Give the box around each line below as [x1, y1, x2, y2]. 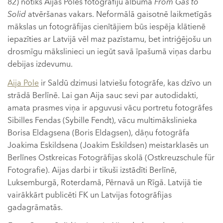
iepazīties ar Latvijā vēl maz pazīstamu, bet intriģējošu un [7, 34, 212, 45]
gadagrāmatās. [7, 202, 63, 213]
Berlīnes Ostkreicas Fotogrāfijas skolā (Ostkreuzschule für [7, 152, 215, 163]
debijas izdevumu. [7, 59, 73, 70]
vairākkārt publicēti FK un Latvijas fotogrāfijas [7, 189, 172, 201]
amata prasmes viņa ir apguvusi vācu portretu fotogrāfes [7, 102, 213, 113]
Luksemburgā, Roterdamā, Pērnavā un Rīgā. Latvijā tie [7, 177, 202, 188]
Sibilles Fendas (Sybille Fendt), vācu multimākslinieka [7, 114, 197, 126]
